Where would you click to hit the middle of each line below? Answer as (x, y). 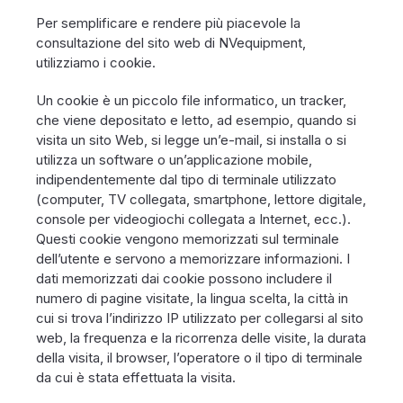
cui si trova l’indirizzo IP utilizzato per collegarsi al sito (200, 318)
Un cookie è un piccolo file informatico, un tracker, (191, 100)
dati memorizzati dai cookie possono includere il (184, 278)
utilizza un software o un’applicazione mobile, (174, 160)
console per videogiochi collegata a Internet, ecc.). (193, 219)
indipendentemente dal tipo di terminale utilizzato (186, 179)
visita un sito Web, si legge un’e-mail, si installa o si (191, 140)
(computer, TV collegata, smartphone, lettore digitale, (201, 199)
